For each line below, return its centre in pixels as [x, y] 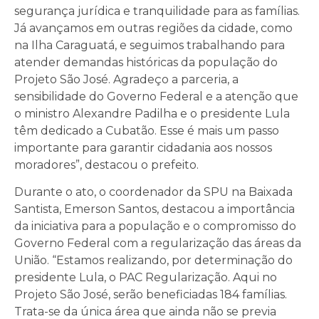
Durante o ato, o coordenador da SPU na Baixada [153, 192]
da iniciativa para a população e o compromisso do [155, 226]
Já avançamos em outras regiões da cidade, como [153, 28]
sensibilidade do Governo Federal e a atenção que [156, 96]
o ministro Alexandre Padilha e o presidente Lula [152, 113]
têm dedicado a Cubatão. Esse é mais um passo [147, 130]
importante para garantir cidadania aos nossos [143, 147]
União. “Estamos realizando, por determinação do [153, 260]
